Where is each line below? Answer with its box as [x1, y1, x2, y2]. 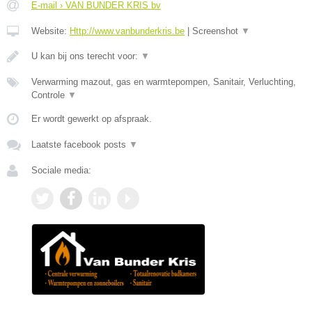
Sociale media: [31, 165, 91, 176]
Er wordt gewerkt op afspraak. [31, 114, 152, 125]
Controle [31, 90, 68, 101]
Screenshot [192, 26, 241, 37]
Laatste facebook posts [31, 139, 129, 150]
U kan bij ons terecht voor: [31, 51, 141, 62]
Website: [31, 26, 70, 37]
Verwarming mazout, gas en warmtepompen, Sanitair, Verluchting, [31, 77, 296, 88]
